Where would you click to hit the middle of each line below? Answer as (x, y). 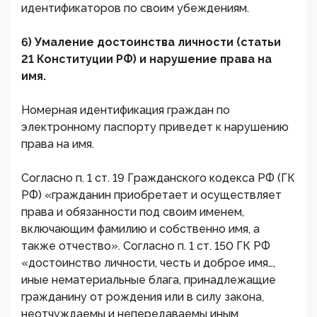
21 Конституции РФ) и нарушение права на (146, 59)
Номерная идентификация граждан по (126, 110)
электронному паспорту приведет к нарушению (155, 127)
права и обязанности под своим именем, (133, 212)
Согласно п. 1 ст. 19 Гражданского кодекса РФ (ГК (158, 178)
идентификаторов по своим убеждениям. (135, 8)
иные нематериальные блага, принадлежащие (149, 280)
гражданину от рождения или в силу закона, (143, 297)
